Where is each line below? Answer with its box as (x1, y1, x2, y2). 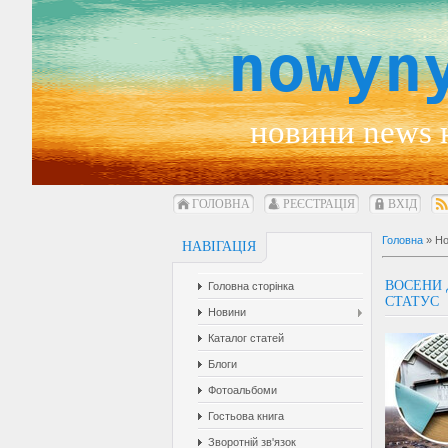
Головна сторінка (208, 280, 294, 292)
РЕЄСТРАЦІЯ (283, 197, 355, 211)
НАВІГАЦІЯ (182, 239, 256, 254)
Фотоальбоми (208, 384, 277, 396)
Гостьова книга (208, 410, 284, 422)
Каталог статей (208, 332, 284, 344)
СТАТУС (385, 294, 439, 309)
